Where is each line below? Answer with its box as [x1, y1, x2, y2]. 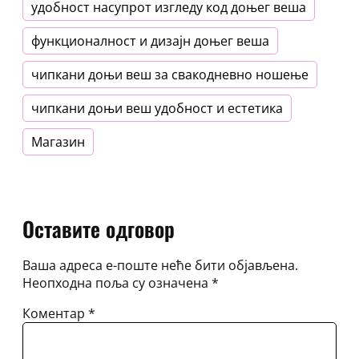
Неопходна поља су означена [22, 274, 212, 292]
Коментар [22, 305, 88, 323]
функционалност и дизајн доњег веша [31, 32, 269, 50]
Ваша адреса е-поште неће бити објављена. [22, 256, 298, 275]
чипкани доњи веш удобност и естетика [31, 99, 283, 118]
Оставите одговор [22, 213, 175, 245]
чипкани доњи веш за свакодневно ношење [31, 66, 309, 84]
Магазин [31, 133, 85, 151]
